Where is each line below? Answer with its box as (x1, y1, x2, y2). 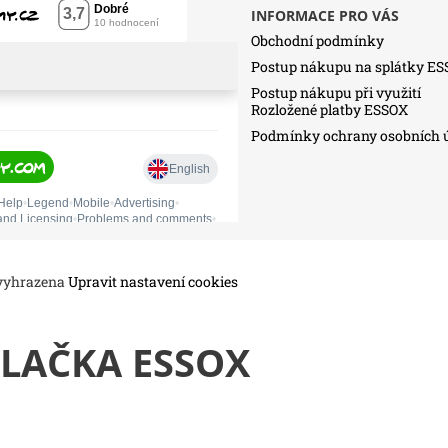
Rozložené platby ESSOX (251, 100, 409, 120)
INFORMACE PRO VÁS (251, 6, 400, 26)
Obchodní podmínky (251, 31, 385, 51)
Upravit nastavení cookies (67, 272, 238, 292)
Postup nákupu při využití (251, 83, 422, 103)
